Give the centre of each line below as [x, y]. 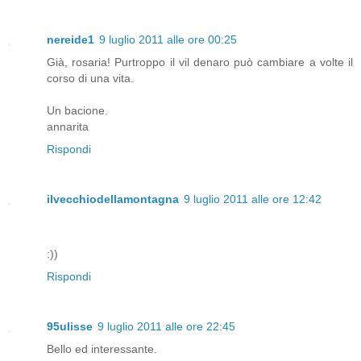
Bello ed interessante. [102, 349]
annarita [68, 127]
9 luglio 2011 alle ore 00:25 [168, 40]
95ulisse [70, 327]
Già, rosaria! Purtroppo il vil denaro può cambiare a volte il [200, 62]
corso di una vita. [90, 79]
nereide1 [71, 40]
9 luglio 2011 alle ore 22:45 [166, 327]
